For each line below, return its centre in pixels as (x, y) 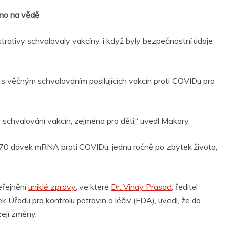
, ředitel (185, 187)
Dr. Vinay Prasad (141, 187)
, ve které (93, 187)
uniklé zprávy (52, 187)
